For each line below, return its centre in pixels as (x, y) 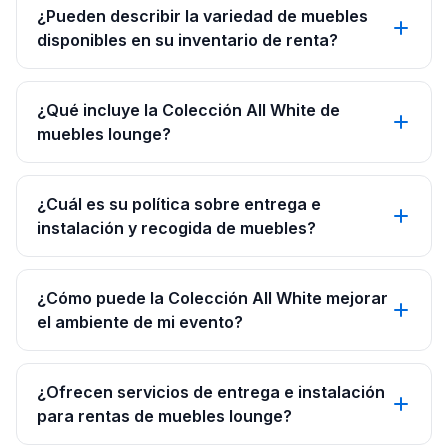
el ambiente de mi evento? (140, 322)
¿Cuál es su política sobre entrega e (179, 204)
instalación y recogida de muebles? (176, 228)
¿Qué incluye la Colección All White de (188, 110)
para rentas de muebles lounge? (164, 416)
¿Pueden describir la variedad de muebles (202, 16)
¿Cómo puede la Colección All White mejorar (212, 298)
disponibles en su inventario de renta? (187, 40)
